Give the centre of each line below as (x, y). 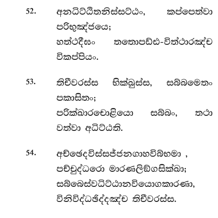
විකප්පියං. (77, 57)
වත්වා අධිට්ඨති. (90, 128)
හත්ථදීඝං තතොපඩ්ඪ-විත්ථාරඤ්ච (134, 42)
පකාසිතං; (76, 98)
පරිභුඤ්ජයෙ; (83, 27)
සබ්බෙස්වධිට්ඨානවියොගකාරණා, (126, 184)
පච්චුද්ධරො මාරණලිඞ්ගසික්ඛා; (121, 169)
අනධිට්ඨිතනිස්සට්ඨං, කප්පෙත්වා (134, 12)
